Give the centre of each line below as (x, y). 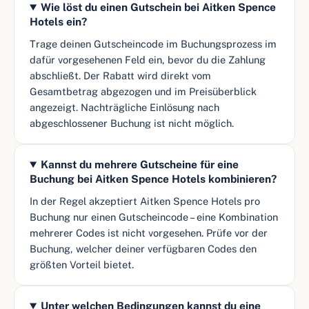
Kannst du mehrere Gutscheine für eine (140, 164)
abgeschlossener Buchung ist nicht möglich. (132, 123)
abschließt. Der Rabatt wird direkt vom (120, 76)
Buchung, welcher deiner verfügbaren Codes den (143, 249)
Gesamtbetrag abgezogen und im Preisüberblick (143, 91)
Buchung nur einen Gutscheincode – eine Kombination (154, 217)
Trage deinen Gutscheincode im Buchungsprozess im (153, 44)
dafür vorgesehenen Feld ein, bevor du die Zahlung (148, 60)
